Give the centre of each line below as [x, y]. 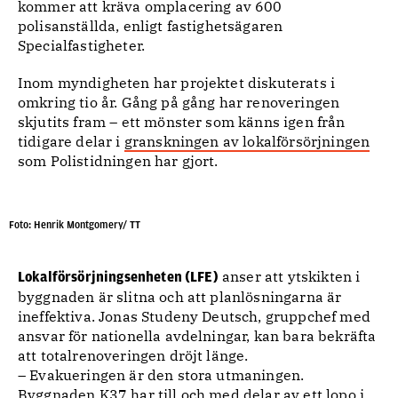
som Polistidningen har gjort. [118, 161]
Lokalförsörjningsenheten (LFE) [118, 277]
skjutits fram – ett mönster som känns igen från [182, 122]
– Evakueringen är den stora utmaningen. [161, 375]
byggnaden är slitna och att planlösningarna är [180, 297]
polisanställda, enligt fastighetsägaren [151, 26]
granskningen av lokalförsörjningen [247, 141]
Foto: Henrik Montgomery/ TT [75, 225]
